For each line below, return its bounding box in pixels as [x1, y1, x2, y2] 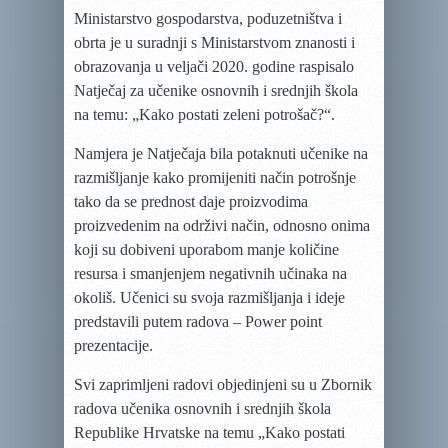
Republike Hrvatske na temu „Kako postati [74, 424, 345, 441]
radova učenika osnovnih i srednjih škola [74, 400, 331, 417]
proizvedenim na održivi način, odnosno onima [74, 217, 370, 234]
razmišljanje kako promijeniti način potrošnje [74, 169, 356, 186]
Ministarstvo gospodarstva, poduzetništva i [74, 10, 342, 27]
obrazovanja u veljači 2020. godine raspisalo [74, 58, 354, 75]
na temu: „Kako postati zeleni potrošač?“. [74, 106, 335, 123]
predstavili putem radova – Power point [74, 313, 322, 330]
